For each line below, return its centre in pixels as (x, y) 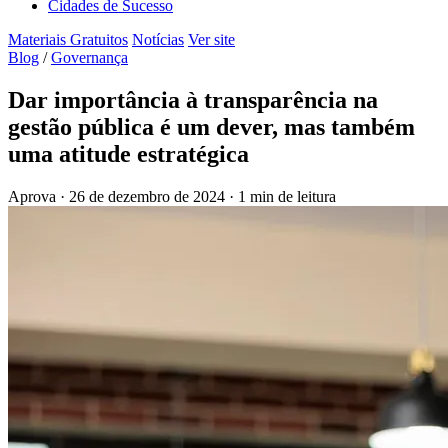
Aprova (32, 196)
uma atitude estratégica (128, 153)
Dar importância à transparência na (193, 99)
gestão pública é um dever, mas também (211, 126)
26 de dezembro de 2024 (149, 196)
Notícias (158, 39)
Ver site (211, 39)
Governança (89, 57)
